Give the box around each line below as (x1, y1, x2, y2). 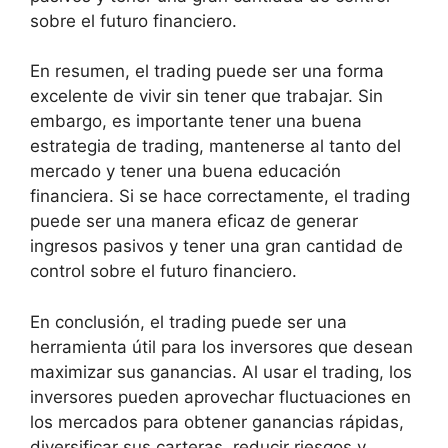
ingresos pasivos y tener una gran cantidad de (30, 236, 403, 256)
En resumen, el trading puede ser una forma (30, 61, 384, 81)
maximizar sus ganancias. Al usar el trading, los (30, 361, 412, 382)
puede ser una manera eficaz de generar (30, 211, 358, 231)
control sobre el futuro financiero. (30, 261, 297, 281)
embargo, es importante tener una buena (30, 111, 362, 131)
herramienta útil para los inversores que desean (30, 336, 413, 357)
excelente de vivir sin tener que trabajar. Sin (30, 86, 383, 106)
